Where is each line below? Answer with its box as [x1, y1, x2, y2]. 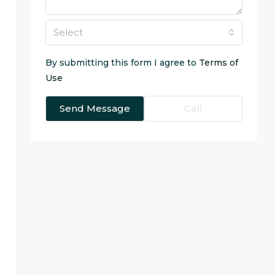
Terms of [199, 56, 238, 68]
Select [53, 26, 83, 38]
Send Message [59, 102, 130, 114]
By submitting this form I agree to [45, 56, 199, 68]
